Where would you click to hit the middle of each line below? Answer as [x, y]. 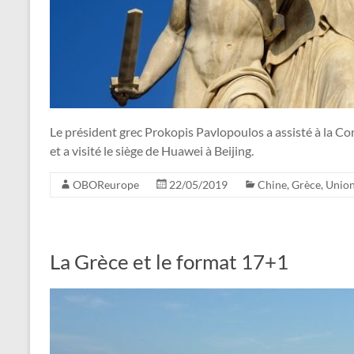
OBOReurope [106, 184]
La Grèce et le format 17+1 [169, 261]
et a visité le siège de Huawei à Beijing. [152, 150]
